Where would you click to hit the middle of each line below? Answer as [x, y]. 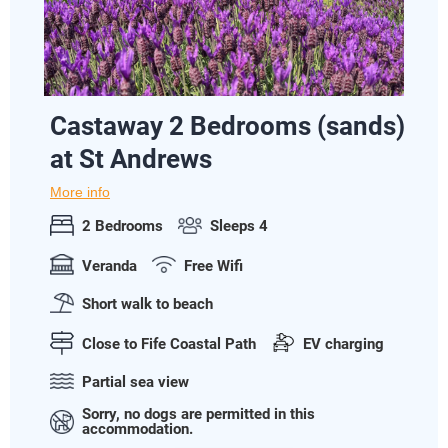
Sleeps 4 [239, 226]
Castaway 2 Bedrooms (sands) [227, 125]
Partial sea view [135, 381]
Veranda [109, 265]
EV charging [343, 343]
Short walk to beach [147, 303]
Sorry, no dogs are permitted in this [198, 413]
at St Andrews [131, 158]
